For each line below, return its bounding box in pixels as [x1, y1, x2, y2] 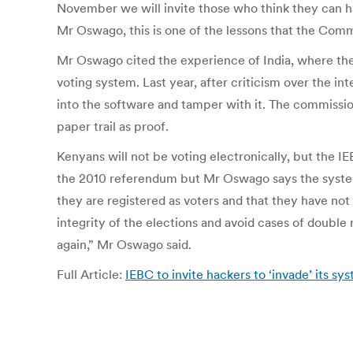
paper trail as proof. [57, 118, 169, 134]
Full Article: [57, 266, 125, 282]
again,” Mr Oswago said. [57, 236, 191, 252]
